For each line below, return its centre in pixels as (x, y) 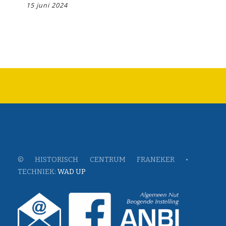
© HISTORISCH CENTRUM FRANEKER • (103, 160)
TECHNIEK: (38, 172)
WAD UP (72, 172)
